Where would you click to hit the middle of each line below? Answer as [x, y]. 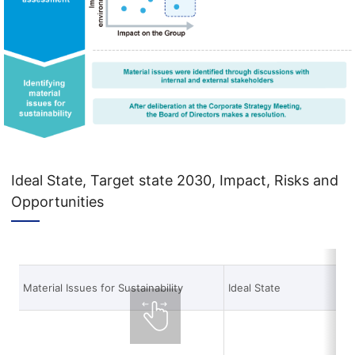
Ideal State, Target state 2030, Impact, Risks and [175, 180]
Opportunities [58, 202]
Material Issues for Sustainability [103, 288]
